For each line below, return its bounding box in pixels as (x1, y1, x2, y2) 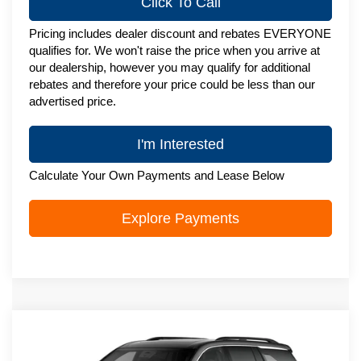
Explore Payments (122, 210, 239, 226)
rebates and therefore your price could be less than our (29, 77, 316, 91)
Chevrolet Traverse (93, 331, 222, 352)
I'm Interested (137, 135, 224, 152)
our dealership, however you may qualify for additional (29, 60, 311, 74)
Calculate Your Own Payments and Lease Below (29, 168, 285, 182)
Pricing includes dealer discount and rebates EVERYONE (29, 26, 332, 40)
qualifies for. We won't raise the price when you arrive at (29, 43, 321, 57)
